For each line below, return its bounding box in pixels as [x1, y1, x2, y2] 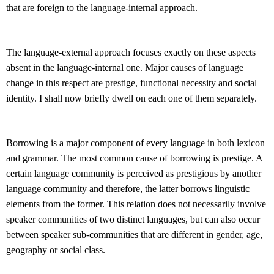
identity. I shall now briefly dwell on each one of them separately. [6, 93, 257, 104]
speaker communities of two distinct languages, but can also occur [6, 214, 260, 225]
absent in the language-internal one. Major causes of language [6, 62, 243, 73]
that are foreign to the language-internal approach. [6, 2, 198, 13]
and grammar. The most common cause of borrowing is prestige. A [6, 153, 262, 164]
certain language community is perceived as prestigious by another [6, 168, 261, 179]
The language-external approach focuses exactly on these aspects [6, 47, 256, 58]
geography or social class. [6, 245, 105, 256]
